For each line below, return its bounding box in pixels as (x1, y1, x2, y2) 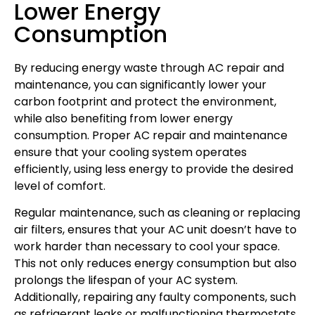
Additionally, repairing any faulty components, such (14, 289, 296, 306)
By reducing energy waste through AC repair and (14, 59, 284, 76)
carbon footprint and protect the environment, (14, 93, 276, 110)
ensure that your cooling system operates (14, 143, 247, 160)
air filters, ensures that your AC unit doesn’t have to (14, 221, 297, 238)
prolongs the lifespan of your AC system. (14, 272, 238, 289)
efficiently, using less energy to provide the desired (14, 160, 293, 177)
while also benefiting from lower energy (14, 110, 233, 127)
